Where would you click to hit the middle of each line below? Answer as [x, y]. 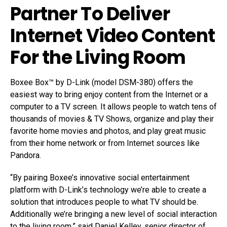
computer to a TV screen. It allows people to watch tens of [113, 106]
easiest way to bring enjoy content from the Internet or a [109, 94]
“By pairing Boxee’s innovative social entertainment [100, 177]
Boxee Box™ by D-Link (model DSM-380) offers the [102, 82]
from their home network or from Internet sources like [105, 143]
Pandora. [26, 155]
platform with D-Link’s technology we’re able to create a [108, 190]
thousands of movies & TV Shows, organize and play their [112, 119]
